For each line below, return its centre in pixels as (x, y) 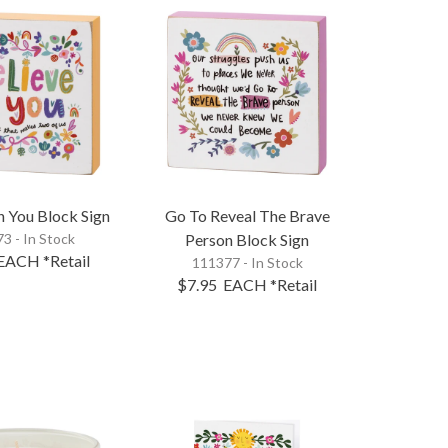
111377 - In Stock (247, 263)
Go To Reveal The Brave (247, 216)
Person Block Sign (247, 240)
